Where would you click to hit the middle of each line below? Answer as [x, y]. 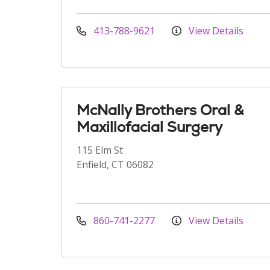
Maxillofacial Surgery [149, 127]
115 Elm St [100, 150]
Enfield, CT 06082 [115, 165]
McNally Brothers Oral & [160, 110]
